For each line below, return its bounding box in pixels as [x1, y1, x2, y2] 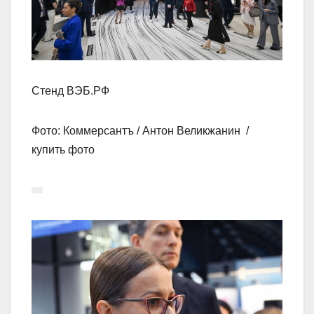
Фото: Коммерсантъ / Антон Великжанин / [32, 125, 252, 137]
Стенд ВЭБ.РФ [32, 85, 109, 97]
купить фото [32, 144, 95, 156]
